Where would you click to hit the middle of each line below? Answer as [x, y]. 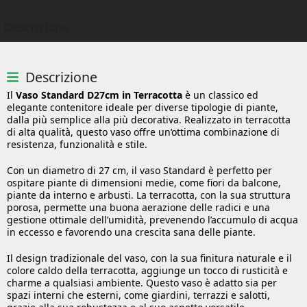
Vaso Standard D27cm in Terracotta [99, 95]
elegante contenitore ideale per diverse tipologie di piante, [143, 107]
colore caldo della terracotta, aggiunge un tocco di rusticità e [147, 270]
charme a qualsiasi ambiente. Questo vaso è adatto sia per [142, 282]
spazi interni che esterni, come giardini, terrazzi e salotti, [138, 295]
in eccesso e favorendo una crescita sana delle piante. [131, 232]
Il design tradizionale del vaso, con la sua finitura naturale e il [149, 258]
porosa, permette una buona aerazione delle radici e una [138, 207]
